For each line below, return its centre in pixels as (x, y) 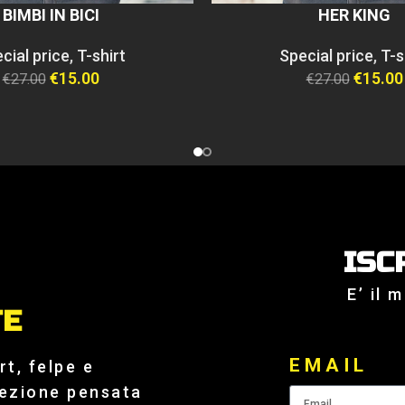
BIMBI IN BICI (51, 15)
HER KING (354, 15)
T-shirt (101, 56)
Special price (326, 56)
